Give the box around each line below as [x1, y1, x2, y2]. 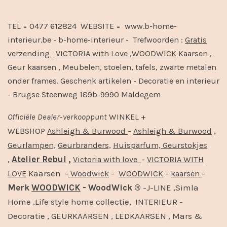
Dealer [37, 111, 60, 122]
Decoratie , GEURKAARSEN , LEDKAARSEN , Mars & [8, 210, 202, 221]
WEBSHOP [8, 126, 47, 136]
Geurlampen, [8, 140, 56, 150]
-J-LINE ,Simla [143, 182, 199, 193]
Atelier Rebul [12, 154, 66, 164]
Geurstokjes [161, 140, 207, 150]
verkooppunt [63, 111, 107, 122]
